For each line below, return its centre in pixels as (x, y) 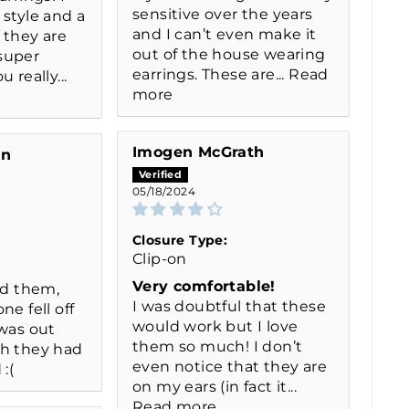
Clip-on (160, 258)
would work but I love (215, 326)
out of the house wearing (229, 54)
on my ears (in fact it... (215, 386)
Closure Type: (180, 240)
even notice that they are (230, 366)
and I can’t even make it (225, 34)
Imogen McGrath (199, 152)
